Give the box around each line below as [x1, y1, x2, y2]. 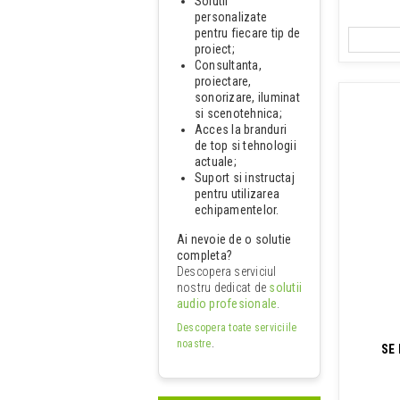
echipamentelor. [195, 202, 279, 217]
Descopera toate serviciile [177, 321, 297, 334]
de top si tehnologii [195, 137, 296, 153]
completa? [177, 247, 233, 262]
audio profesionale [177, 296, 278, 311]
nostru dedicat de [177, 279, 270, 295]
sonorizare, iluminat [195, 89, 300, 104]
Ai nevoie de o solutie [177, 231, 292, 246]
